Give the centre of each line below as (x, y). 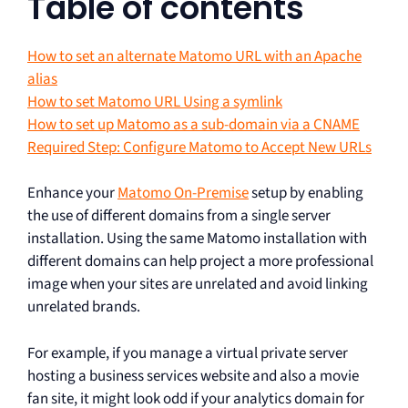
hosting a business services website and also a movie (193, 376)
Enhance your (72, 193)
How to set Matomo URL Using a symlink (155, 102)
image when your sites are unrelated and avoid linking (198, 284)
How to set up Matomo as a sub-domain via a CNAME (194, 124)
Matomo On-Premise (183, 193)
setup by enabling (306, 193)
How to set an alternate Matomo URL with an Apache (194, 56)
